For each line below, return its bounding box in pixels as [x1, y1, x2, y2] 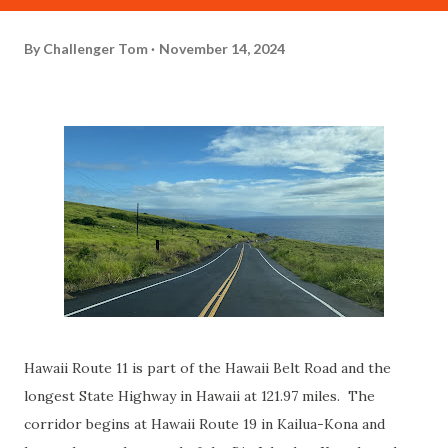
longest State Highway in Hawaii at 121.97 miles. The [24, 387, 375, 405]
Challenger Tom [43, 39, 148, 57]
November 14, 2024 [159, 39, 285, 57]
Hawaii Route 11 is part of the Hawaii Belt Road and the [24, 359, 391, 377]
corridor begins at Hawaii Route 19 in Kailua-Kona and [24, 415, 385, 433]
